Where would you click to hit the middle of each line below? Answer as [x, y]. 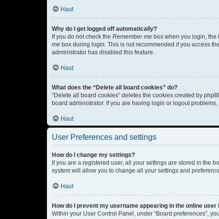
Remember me [132, 37]
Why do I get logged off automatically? [104, 29]
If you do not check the [82, 37]
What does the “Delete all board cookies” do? [115, 88]
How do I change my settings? [93, 155]
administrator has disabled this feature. [103, 52]
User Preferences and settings [104, 137]
